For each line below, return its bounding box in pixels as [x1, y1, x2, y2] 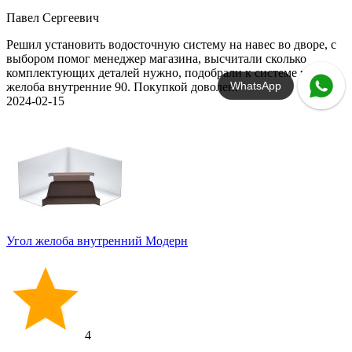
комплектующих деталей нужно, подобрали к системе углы [6, 66, 326, 79]
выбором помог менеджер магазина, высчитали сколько [6, 52, 306, 65]
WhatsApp [230, 79, 282, 93]
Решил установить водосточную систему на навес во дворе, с [6, 38, 336, 51]
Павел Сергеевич [6, 11, 99, 24]
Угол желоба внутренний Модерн [6, 234, 188, 247]
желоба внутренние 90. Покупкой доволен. [6, 80, 238, 93]
